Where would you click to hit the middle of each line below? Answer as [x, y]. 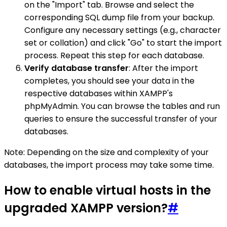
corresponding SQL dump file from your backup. [119, 18]
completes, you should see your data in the [109, 81]
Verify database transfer [77, 68]
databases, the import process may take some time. [109, 165]
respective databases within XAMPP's [99, 94]
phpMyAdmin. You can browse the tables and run [122, 106]
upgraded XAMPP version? [86, 208]
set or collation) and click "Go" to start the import [123, 43]
